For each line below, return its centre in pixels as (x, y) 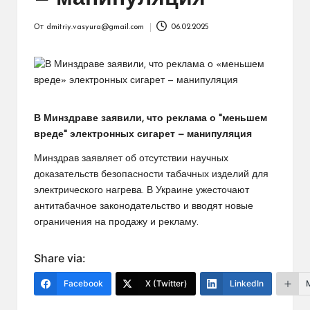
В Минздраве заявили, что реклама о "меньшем (151, 118)
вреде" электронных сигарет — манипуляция (143, 134)
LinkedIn (247, 283)
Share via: (60, 258)
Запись (46, 33)
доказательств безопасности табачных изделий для (151, 174)
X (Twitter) (166, 283)
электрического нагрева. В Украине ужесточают (142, 190)
